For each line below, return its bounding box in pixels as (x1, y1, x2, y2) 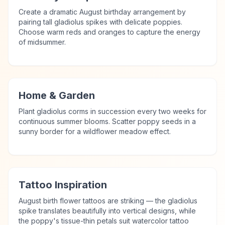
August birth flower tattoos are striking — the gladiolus (19, 196, 197, 205)
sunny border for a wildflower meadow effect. (19, 127, 171, 136)
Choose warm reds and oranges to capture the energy (19, 28, 200, 36)
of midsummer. (19, 38, 66, 46)
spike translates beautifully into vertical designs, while (19, 206, 196, 215)
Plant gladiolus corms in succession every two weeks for (19, 107, 206, 116)
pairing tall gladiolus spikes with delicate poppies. (19, 18, 182, 26)
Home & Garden (19, 89, 95, 101)
